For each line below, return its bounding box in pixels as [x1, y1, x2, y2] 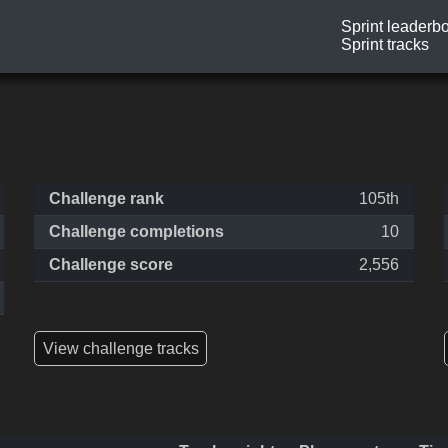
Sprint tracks [341, 36, 429, 54]
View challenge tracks [42, 339, 199, 357]
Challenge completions [49, 223, 224, 241]
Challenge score [49, 256, 173, 274]
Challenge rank [49, 190, 164, 208]
